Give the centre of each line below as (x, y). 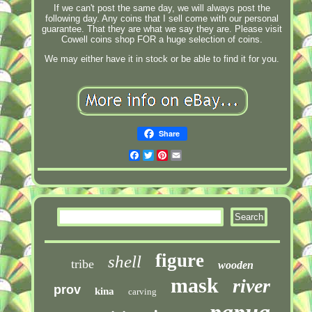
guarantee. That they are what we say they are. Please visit (162, 29)
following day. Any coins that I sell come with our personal (162, 18)
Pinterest (187, 155)
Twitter (168, 155)
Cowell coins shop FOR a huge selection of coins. (162, 39)
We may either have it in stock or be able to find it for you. (162, 58)
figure (179, 260)
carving (143, 291)
